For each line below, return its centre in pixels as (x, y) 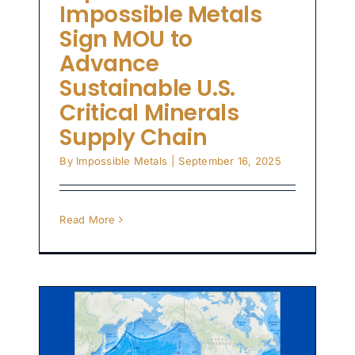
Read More (88, 220)
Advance (109, 64)
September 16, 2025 (230, 161)
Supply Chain (134, 138)
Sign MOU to (126, 40)
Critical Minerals (149, 113)
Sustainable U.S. (147, 89)
